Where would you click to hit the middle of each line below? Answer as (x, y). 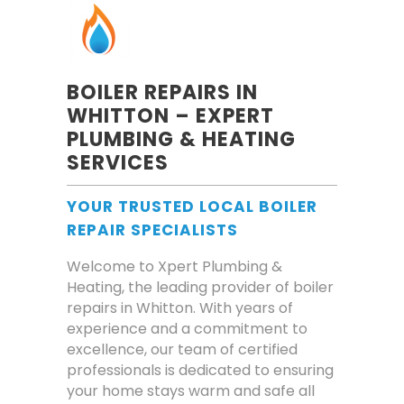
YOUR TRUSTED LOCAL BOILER (192, 207)
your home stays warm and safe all (191, 391)
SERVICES (118, 163)
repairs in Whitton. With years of (180, 308)
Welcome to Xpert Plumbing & (174, 266)
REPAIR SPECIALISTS (152, 230)
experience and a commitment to (187, 329)
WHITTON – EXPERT (170, 116)
